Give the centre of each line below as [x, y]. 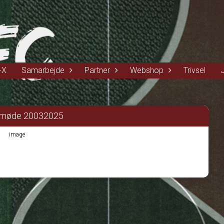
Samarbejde [43, 70]
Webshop [147, 70]
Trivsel [194, 70]
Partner [97, 70]
